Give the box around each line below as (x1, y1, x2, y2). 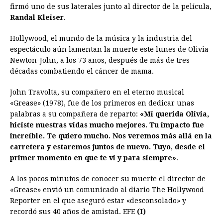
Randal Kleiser (10, 13, 64, 22)
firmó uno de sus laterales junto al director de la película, (10, 2, 212, 11)
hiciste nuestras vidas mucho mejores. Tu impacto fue (10, 121, 204, 129)
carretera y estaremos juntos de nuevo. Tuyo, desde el (10, 143, 205, 151)
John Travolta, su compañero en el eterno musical (10, 88, 184, 97)
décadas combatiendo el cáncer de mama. (10, 67, 154, 76)
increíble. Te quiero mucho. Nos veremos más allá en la (10, 132, 212, 140)
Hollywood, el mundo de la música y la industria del (10, 34, 192, 43)
